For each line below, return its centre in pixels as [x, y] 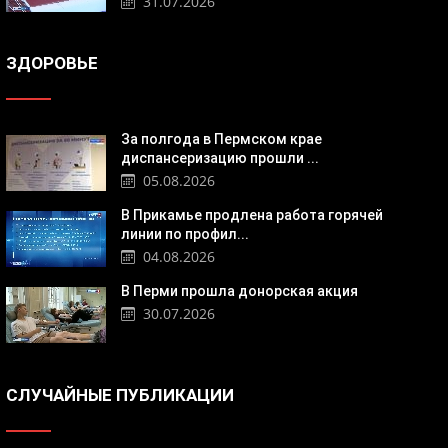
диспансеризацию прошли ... [220, 158]
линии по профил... [185, 234]
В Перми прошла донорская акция [239, 291]
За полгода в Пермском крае [221, 139]
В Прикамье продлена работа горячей [252, 215]
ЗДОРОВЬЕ [52, 63]
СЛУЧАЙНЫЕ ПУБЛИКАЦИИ [120, 395]
